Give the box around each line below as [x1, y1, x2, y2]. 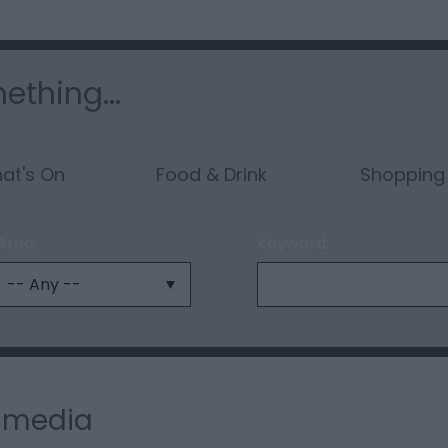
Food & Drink [155, 162, 267, 188]
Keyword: [256, 232, 329, 256]
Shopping [360, 162, 446, 188]
